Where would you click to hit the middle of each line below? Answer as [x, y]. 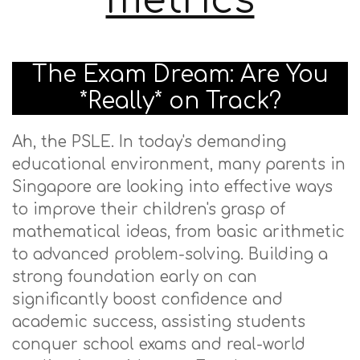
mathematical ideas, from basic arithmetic [178, 232]
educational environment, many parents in [179, 164]
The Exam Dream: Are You [180, 75]
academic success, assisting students [159, 322]
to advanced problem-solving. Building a [170, 254]
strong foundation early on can [135, 277]
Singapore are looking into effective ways [172, 187]
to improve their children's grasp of [149, 209]
